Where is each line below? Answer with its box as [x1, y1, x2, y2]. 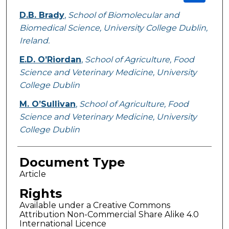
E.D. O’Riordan [19, 55, 81, 65]
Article [19, 169, 46, 179]
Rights [19, 186, 62, 201]
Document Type [19, 155, 125, 170]
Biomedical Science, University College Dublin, [19, 23, 208, 33]
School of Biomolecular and [67, 10, 179, 20]
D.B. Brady [19, 10, 64, 20]
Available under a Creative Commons [19, 200, 170, 211]
